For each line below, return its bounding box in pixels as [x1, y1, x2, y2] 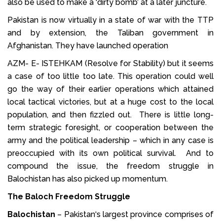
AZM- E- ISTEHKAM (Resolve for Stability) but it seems [7, 58, 214, 68]
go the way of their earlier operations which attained [7, 84, 214, 94]
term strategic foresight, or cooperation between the [7, 122, 214, 132]
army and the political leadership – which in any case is [7, 135, 214, 145]
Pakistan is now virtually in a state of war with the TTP [7, 15, 214, 25]
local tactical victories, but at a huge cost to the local [7, 97, 214, 107]
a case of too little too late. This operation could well [7, 71, 214, 81]
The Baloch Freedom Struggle [7, 191, 130, 201]
